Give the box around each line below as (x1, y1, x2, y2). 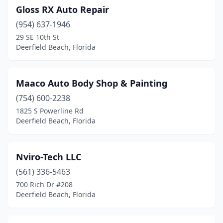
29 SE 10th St (16, 32, 59, 42)
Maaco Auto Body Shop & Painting (16, 77, 167, 89)
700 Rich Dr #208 (16, 180, 73, 189)
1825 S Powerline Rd (16, 106, 84, 115)
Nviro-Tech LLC (16, 151, 81, 163)
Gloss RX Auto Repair (16, 3, 109, 15)
